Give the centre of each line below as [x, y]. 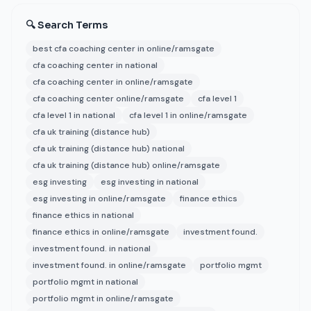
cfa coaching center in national [95, 65]
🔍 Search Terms [67, 25]
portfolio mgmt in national [85, 282]
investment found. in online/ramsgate [109, 265]
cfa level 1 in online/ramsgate [188, 115]
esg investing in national [150, 182]
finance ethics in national [83, 215]
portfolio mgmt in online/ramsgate [103, 299]
